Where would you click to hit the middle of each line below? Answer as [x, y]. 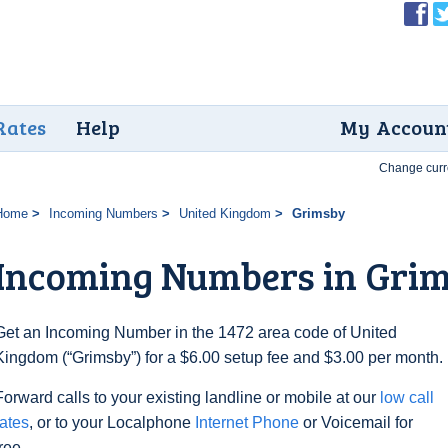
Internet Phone [247, 422]
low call [407, 397]
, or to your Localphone [112, 422]
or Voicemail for [356, 422]
